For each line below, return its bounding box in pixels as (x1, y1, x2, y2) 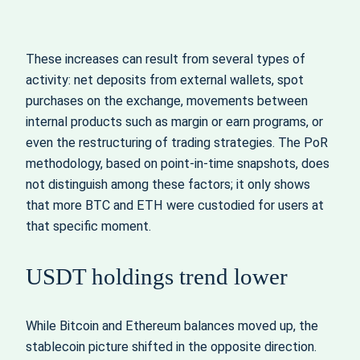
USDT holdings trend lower (26, 264, 288, 290)
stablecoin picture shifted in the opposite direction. (26, 339, 317, 355)
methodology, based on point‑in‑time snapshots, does (26, 156, 329, 171)
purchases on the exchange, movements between (26, 93, 308, 108)
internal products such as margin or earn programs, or (26, 114, 323, 129)
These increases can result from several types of (26, 51, 305, 67)
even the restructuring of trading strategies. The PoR (26, 135, 328, 150)
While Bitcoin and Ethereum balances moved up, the (26, 318, 318, 334)
